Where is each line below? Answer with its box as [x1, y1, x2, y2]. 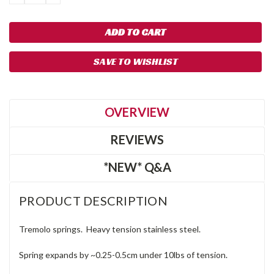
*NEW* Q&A [103, 159, 171, 174]
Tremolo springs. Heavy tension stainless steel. [19, 223, 201, 234]
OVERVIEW [105, 104, 169, 119]
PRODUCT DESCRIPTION [19, 193, 168, 208]
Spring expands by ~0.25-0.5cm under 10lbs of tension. [19, 249, 228, 260]
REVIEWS [110, 131, 164, 147]
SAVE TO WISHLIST [93, 54, 178, 68]
